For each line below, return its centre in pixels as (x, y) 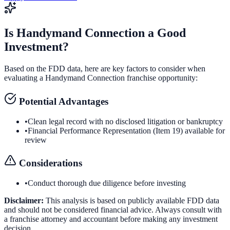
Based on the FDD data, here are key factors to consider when (105, 69)
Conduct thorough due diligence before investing (107, 183)
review (36, 140)
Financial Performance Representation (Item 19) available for (126, 130)
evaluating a (25, 78)
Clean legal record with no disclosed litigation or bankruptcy (125, 121)
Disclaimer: (24, 201)
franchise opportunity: (161, 78)
